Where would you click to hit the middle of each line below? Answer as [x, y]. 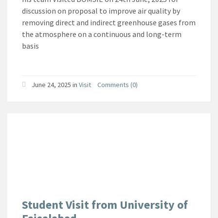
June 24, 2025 [51, 84]
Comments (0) [118, 84]
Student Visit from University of [105, 204]
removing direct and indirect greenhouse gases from [109, 22]
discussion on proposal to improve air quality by [101, 10]
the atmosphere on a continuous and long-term [102, 34]
